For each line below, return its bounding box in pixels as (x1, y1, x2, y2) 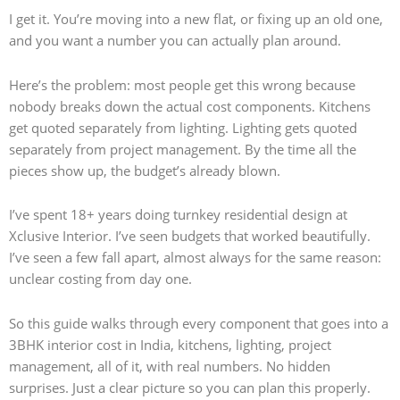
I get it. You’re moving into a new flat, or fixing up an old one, (9, 9, 383, 28)
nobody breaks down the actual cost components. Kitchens (9, 96, 371, 115)
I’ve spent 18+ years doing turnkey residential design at (9, 205, 347, 224)
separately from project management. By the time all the (9, 139, 356, 158)
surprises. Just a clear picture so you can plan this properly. (9, 378, 371, 396)
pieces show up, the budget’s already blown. (9, 161, 280, 179)
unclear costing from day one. (9, 270, 192, 288)
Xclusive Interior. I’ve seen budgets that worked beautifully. (9, 227, 371, 246)
